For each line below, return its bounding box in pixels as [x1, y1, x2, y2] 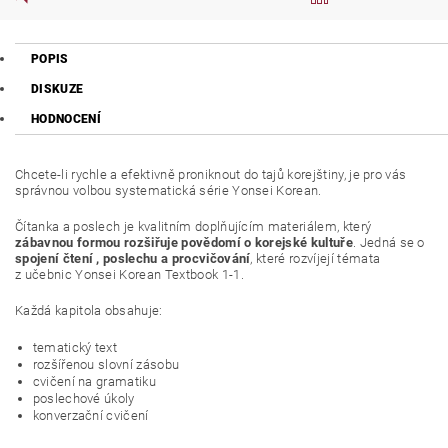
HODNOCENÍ [31, 112, 101, 126]
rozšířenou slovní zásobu [32, 357, 180, 372]
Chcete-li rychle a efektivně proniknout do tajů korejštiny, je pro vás [15, 167, 407, 182]
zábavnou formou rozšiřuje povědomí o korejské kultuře [15, 235, 353, 250]
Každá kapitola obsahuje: [15, 303, 163, 318]
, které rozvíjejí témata [250, 251, 381, 266]
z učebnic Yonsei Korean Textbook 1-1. [15, 267, 244, 282]
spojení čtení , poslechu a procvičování [15, 251, 251, 266]
